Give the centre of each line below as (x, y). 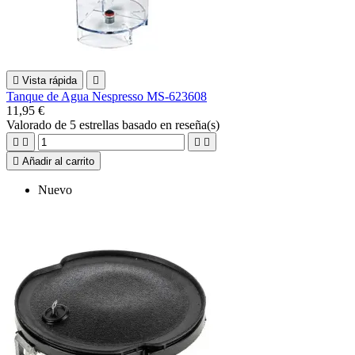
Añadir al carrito (58, 161)
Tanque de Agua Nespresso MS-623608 (107, 96)
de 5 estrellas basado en (115, 125)
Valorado (31, 125)
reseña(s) (197, 125)
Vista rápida (50, 80)
